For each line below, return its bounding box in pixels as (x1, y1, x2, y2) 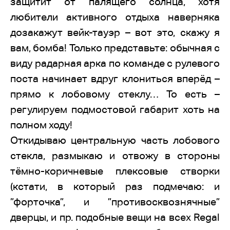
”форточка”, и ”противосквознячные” (10, 196, 220, 207)
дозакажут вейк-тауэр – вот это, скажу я (10, 27, 220, 38)
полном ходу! (10, 119, 72, 130)
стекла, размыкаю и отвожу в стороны (10, 150, 220, 161)
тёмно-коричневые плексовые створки (10, 165, 220, 177)
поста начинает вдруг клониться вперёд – (10, 73, 220, 84)
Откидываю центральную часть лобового (10, 135, 220, 146)
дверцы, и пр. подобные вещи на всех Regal (10, 212, 220, 223)
